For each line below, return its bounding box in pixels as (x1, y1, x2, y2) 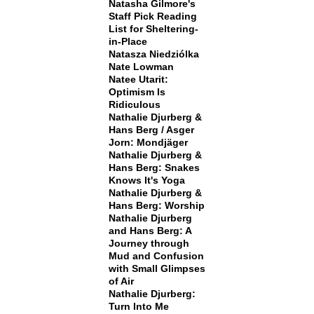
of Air (108, 275, 134, 287)
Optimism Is (108, 86, 165, 97)
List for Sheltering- (108, 23, 198, 34)
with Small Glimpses (108, 263, 205, 274)
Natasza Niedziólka (108, 48, 199, 60)
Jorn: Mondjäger (108, 137, 188, 148)
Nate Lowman (108, 61, 174, 72)
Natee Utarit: (108, 74, 168, 85)
